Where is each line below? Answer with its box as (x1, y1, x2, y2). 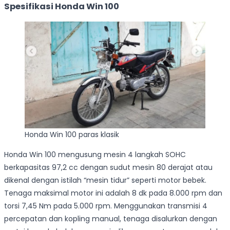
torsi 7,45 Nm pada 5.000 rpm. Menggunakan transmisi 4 (4, 201, 207, 212)
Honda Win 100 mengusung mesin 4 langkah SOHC (4, 149, 186, 160)
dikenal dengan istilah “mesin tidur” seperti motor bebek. (4, 175, 206, 186)
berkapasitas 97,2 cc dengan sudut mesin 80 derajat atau (4, 162, 213, 173)
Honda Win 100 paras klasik (25, 129, 119, 140)
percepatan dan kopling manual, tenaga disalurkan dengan (4, 214, 217, 224)
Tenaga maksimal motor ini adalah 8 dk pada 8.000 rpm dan (4, 188, 222, 199)
